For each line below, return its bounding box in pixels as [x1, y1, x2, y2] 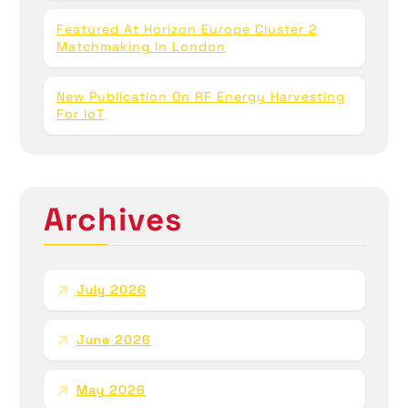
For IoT [56, 106, 105, 123]
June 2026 [76, 331, 151, 348]
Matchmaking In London [56, 38, 226, 56]
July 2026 [76, 280, 147, 298]
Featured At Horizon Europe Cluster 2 [56, 21, 317, 38]
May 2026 [76, 381, 146, 398]
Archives [43, 199, 182, 240]
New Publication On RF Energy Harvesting [56, 88, 345, 106]
